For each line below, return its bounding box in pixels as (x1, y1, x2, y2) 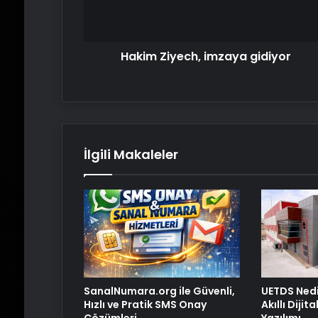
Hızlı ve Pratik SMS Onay (83, 297, 207, 312)
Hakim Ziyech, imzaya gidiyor (121, 48, 292, 65)
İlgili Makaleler (83, 146, 178, 163)
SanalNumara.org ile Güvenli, (83, 284, 235, 299)
